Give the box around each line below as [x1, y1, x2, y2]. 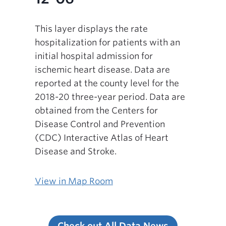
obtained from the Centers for [34, 105, 158, 116]
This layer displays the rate [34, 23, 148, 34]
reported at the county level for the [34, 78, 179, 88]
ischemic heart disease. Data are [34, 64, 170, 75]
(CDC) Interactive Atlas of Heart [34, 132, 168, 143]
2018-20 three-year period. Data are [34, 91, 185, 102]
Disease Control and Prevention [34, 119, 165, 129]
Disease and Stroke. [34, 146, 117, 156]
